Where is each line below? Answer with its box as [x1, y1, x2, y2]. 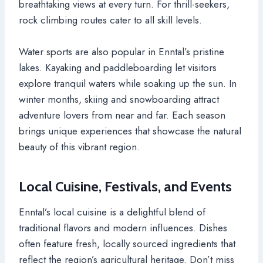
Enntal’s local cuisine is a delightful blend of [19, 204, 205, 219]
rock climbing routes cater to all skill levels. [19, 12, 202, 27]
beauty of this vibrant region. [19, 139, 140, 154]
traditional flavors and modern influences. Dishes [19, 220, 227, 235]
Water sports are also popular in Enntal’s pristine [19, 44, 224, 59]
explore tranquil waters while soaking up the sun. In [19, 76, 237, 90]
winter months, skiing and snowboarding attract [19, 92, 219, 106]
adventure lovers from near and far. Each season [19, 107, 225, 122]
